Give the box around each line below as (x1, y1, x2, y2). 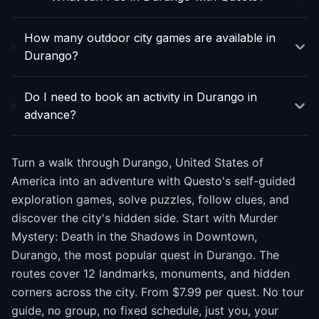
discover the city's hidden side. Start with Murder (11, 211, 278, 225)
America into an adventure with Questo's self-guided (11, 174, 296, 188)
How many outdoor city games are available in (23, 31, 276, 45)
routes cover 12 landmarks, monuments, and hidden (11, 266, 290, 281)
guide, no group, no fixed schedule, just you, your (11, 303, 278, 318)
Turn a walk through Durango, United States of (11, 155, 263, 169)
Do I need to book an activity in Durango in (24, 90, 258, 104)
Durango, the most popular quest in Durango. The (11, 248, 279, 262)
